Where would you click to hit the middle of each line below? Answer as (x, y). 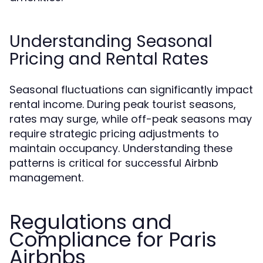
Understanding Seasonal (111, 41)
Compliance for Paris (113, 240)
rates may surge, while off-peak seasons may (131, 119)
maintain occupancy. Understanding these (121, 148)
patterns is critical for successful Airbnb (114, 163)
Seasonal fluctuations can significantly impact (131, 90)
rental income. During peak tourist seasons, (123, 104)
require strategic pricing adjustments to (114, 134)
